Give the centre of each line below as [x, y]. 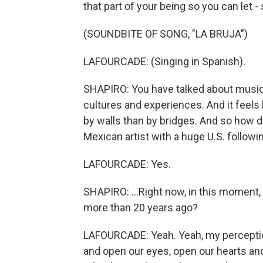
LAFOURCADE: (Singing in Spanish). [164, 61]
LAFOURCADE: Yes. [127, 164]
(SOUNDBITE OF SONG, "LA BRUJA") [166, 34]
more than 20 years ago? [141, 208]
